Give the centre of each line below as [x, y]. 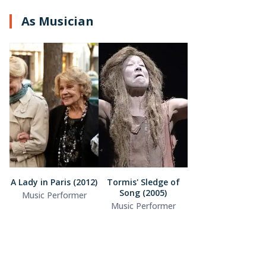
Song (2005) [143, 192]
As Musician [58, 21]
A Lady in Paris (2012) [54, 182]
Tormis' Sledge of [143, 182]
